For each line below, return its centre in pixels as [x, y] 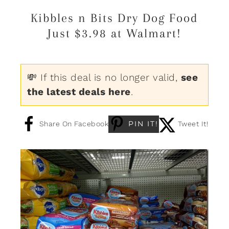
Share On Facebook [74, 123]
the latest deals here [79, 91]
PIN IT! [143, 123]
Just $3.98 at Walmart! [114, 33]
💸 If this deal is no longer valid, [104, 77]
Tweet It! [193, 123]
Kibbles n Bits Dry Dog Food [114, 18]
